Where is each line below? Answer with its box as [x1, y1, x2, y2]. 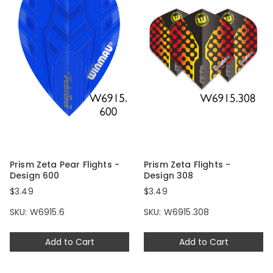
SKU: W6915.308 [144, 206, 210, 219]
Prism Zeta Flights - [144, 158, 231, 171]
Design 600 [10, 169, 60, 182]
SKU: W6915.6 [10, 206, 65, 219]
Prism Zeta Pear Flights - [10, 158, 120, 171]
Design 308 [144, 169, 194, 182]
